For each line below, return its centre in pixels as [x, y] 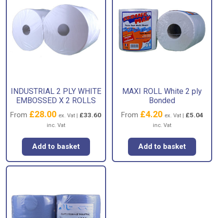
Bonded [162, 101]
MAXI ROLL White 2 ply [162, 91]
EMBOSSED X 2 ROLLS [56, 101]
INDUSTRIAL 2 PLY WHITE [56, 91]
